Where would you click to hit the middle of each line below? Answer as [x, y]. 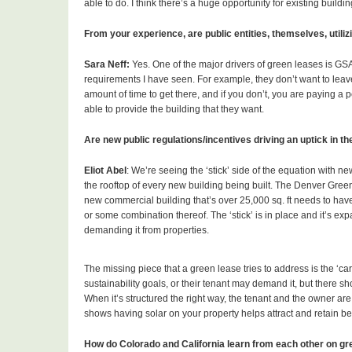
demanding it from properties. [147, 231]
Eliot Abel [105, 171]
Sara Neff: [108, 65]
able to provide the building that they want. [174, 110]
